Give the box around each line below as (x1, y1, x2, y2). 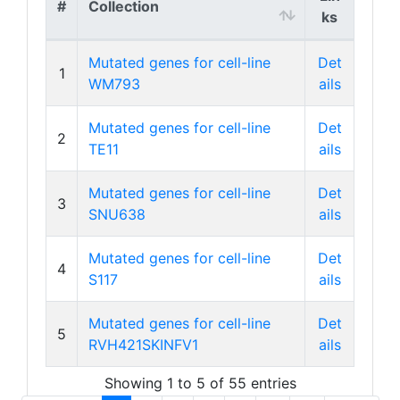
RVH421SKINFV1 (88, 336, 198, 354)
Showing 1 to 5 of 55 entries (104, 374, 296, 392)
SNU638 (88, 205, 146, 223)
